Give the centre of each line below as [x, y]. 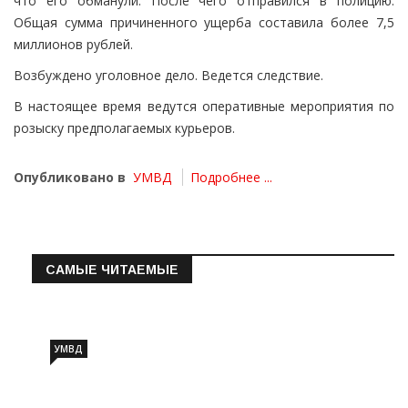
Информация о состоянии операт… [198, 294]
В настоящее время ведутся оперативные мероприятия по [204, 107]
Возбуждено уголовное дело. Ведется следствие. [168, 76]
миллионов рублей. [73, 45]
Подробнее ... [231, 178]
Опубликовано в [70, 178]
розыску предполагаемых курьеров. [124, 128]
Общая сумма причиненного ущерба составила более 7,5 [204, 23]
